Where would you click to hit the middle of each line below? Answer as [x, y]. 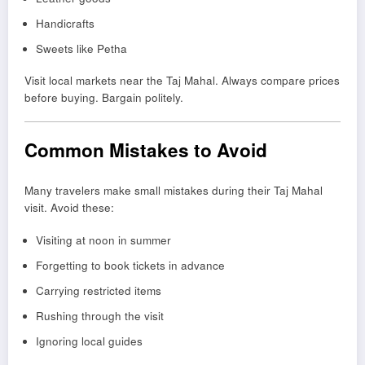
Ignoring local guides [89, 341]
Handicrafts [65, 23]
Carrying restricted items [98, 291]
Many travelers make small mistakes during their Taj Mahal [174, 191]
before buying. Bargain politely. [104, 97]
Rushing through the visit [99, 316]
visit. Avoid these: [69, 208]
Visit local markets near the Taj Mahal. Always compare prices [182, 80]
